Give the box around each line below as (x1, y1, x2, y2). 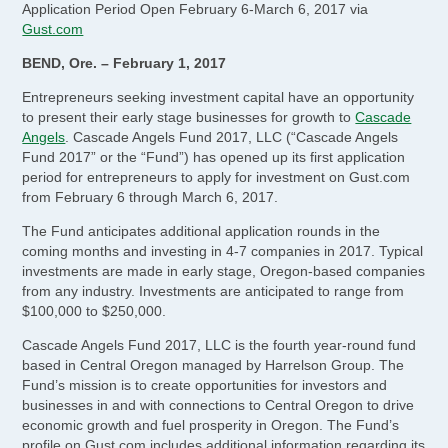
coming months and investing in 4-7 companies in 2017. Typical (22, 242, 424, 259)
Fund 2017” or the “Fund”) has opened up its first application (22, 148, 406, 165)
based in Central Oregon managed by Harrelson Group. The (22, 356, 405, 373)
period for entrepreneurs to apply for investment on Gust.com (22, 168, 411, 185)
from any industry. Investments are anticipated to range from (22, 282, 405, 299)
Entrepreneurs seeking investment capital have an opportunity (22, 88, 415, 105)
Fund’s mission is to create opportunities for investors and (22, 376, 388, 393)
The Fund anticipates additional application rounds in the (22, 222, 381, 239)
